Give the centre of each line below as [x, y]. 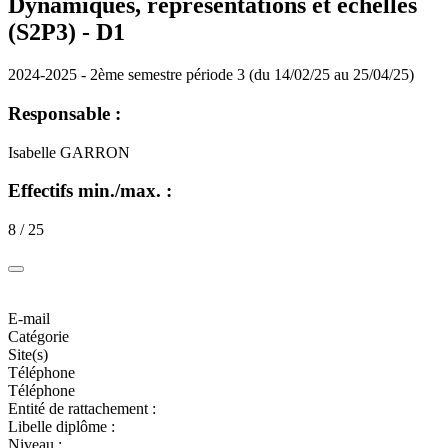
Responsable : [64, 113]
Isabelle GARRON [69, 152]
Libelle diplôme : [61, 426]
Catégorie [38, 336]
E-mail [29, 318]
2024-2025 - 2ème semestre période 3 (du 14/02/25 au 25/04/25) [211, 75]
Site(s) [28, 354]
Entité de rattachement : [82, 408]
